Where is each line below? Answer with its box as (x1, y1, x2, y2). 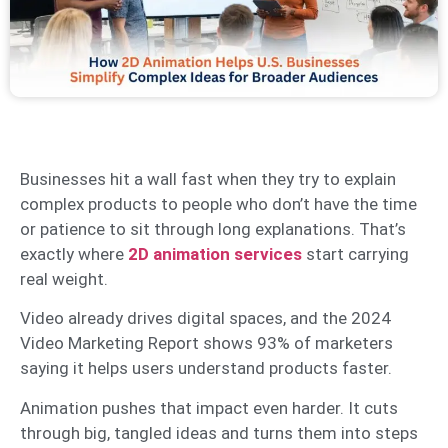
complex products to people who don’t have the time (20, 194, 417, 215)
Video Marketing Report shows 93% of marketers (20, 333, 393, 354)
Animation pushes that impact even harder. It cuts (20, 397, 398, 418)
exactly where (20, 244, 128, 265)
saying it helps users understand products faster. (20, 358, 392, 379)
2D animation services (128, 244, 302, 265)
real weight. (20, 269, 108, 290)
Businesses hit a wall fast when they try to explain (20, 169, 396, 190)
